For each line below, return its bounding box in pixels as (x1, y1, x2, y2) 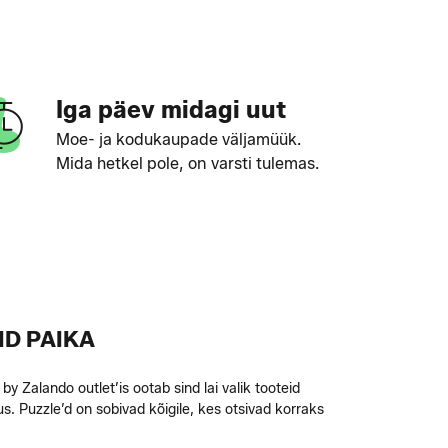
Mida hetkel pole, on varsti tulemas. (55, 154, 319, 173)
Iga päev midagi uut (55, 95, 286, 124)
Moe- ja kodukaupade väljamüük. (55, 130, 301, 149)
